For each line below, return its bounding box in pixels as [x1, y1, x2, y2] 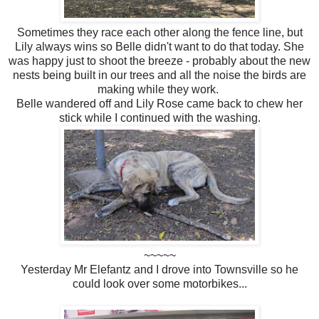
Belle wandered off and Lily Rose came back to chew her [16, 97, 303, 110]
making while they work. [98, 83, 221, 95]
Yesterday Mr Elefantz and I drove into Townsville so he [21, 263, 298, 276]
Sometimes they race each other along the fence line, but [16, 26, 303, 38]
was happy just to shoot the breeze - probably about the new [9, 54, 310, 67]
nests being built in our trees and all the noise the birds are [13, 68, 306, 81]
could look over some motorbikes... [72, 277, 247, 290]
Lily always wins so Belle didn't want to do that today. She [15, 40, 304, 53]
